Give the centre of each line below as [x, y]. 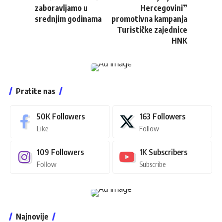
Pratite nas [36, 91]
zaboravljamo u [61, 8]
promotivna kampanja [149, 19]
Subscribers [168, 152]
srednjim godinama [68, 19]
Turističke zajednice [152, 29]
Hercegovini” [164, 8]
